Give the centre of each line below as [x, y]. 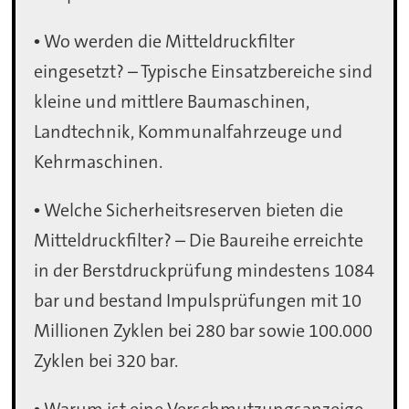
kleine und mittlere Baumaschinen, [172, 101]
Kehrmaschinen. [99, 161]
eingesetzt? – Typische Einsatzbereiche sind [204, 71]
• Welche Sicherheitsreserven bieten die [189, 210]
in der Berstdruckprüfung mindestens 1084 [204, 270]
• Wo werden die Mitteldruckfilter [165, 41]
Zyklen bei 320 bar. [106, 360]
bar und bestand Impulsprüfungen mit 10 [198, 300]
